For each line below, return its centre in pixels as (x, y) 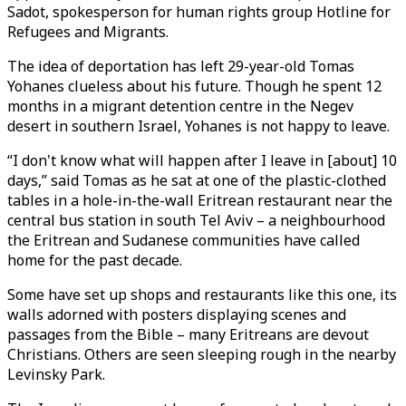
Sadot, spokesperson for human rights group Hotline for (199, 12)
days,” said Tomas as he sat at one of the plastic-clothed (197, 180)
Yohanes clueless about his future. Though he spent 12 (194, 86)
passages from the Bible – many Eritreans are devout (188, 334)
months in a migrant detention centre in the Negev (180, 106)
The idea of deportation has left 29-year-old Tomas (181, 66)
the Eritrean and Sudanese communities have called (184, 240)
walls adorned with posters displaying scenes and (177, 314)
